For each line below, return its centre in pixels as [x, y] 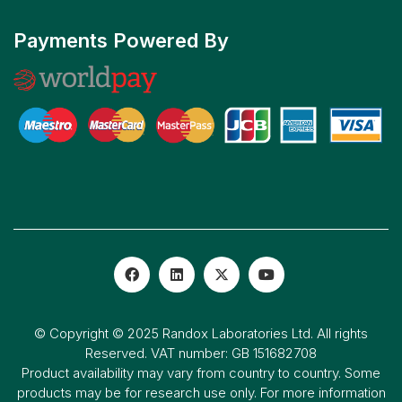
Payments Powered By [121, 40]
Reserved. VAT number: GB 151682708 [201, 353]
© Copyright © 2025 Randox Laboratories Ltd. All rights [201, 333]
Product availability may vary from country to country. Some [201, 372]
